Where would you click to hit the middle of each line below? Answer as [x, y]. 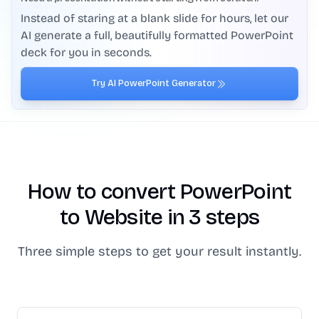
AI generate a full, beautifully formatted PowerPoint [157, 35]
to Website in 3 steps [159, 217]
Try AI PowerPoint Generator [154, 83]
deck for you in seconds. [86, 52]
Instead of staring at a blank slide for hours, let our [155, 18]
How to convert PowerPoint [159, 192]
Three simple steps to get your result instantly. [159, 251]
